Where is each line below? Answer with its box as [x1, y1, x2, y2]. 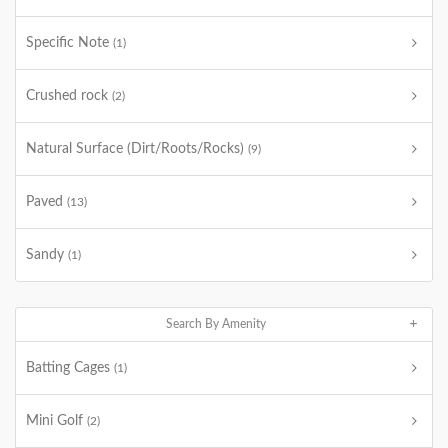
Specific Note [26, 36, 113, 50]
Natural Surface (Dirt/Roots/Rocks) [26, 142, 248, 156]
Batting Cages [26, 361, 114, 375]
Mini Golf [26, 414, 87, 428]
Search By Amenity [165, 318, 266, 330]
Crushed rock [26, 89, 112, 103]
